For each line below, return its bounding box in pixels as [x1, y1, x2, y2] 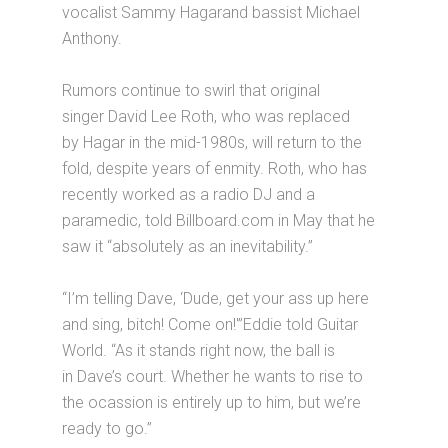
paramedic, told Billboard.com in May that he [62, 211, 376, 231]
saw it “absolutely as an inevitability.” [62, 237, 314, 257]
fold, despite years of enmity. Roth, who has [62, 159, 368, 179]
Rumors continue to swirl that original [62, 81, 321, 101]
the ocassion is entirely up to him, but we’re [62, 393, 362, 413]
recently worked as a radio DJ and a [62, 185, 316, 205]
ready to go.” [62, 419, 153, 439]
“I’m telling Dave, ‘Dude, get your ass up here [62, 289, 370, 309]
